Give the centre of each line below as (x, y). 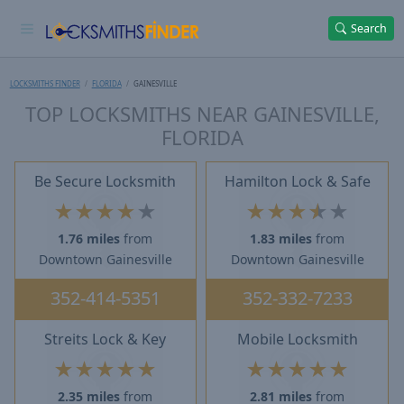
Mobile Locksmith (297, 340)
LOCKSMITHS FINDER (45, 83)
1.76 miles (89, 239)
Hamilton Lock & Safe (297, 182)
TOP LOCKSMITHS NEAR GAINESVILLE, (202, 113)
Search (369, 28)
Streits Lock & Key (106, 340)
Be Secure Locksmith (106, 182)
